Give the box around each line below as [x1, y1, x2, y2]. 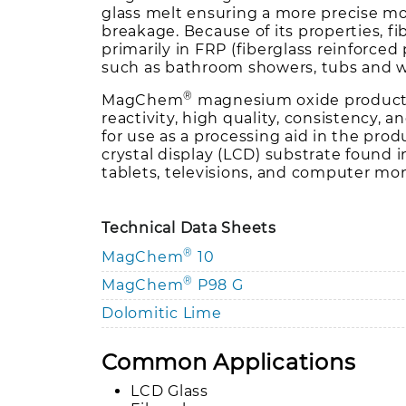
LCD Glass [130, 382, 208, 400]
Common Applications [101, 348, 356, 375]
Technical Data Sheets [101, 218, 276, 237]
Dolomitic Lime [101, 304, 222, 322]
